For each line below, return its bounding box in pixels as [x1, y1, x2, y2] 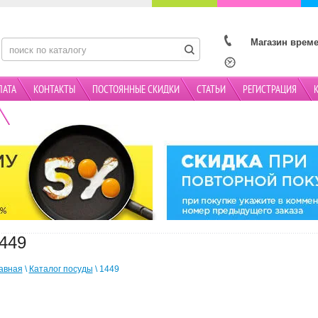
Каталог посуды [28, 264, 93, 274]
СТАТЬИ [196, 84, 226, 97]
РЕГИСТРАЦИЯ [242, 84, 297, 97]
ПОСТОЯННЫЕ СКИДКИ [92, 84, 180, 97]
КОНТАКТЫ [33, 84, 75, 97]
